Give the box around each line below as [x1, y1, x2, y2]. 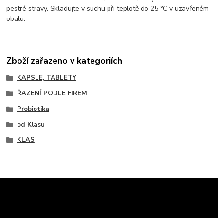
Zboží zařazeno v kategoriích [6, 55, 123, 67]
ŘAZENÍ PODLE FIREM [17, 89, 87, 98]
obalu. [6, 14, 26, 23]
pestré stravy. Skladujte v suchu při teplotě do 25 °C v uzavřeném [6, 3, 209, 13]
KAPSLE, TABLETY [17, 73, 76, 83]
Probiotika [17, 104, 49, 113]
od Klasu [17, 120, 45, 129]
